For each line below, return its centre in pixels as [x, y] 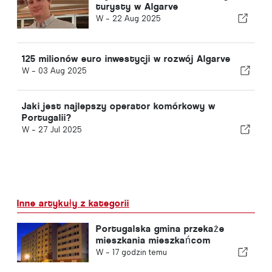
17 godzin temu [139, 252]
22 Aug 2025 [136, 18]
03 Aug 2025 [63, 70]
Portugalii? [47, 117]
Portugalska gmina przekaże [160, 228]
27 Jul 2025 [60, 129]
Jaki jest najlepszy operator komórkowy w [119, 106]
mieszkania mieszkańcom [153, 240]
